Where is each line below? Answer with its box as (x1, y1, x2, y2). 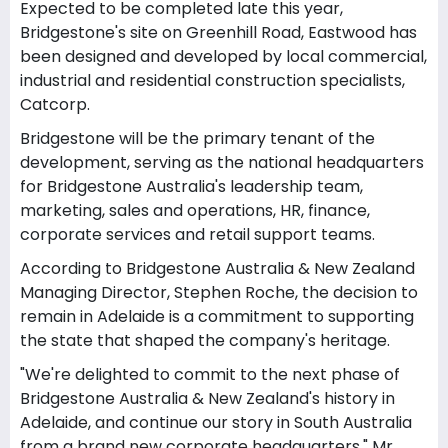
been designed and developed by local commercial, (20, 45, 427, 68)
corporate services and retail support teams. (20, 223, 375, 246)
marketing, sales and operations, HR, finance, (20, 199, 370, 222)
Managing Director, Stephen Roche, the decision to (20, 281, 418, 304)
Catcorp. (20, 93, 90, 116)
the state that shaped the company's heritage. (20, 329, 390, 352)
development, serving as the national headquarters (20, 151, 424, 174)
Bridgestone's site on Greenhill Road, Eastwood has (20, 21, 417, 44)
